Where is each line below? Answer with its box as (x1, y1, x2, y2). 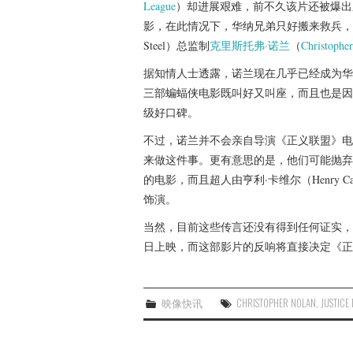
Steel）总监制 (143, 38, 210, 54)
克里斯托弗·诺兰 (210, 38, 290, 54)
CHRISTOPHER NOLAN (236, 295, 317, 311)
